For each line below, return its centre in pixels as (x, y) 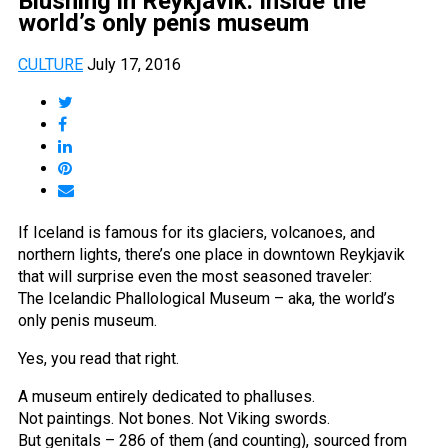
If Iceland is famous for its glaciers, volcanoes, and (196, 232)
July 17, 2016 (134, 64)
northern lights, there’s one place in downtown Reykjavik (211, 254)
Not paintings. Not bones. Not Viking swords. (174, 418)
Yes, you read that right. (98, 358)
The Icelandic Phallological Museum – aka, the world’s (206, 298)
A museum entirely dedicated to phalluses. (166, 396)
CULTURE (50, 64)
